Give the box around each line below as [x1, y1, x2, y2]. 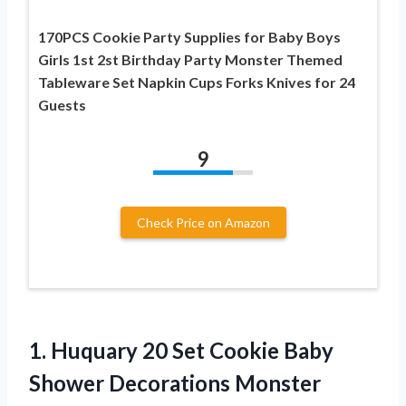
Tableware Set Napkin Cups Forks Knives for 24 [38, 73, 355, 92]
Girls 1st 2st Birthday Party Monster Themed [38, 51, 343, 69]
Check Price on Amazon [136, 215, 270, 231]
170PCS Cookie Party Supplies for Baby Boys [38, 28, 341, 46]
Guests [38, 96, 86, 114]
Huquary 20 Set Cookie [51, 337, 279, 364]
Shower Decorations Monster [29, 370, 321, 397]
